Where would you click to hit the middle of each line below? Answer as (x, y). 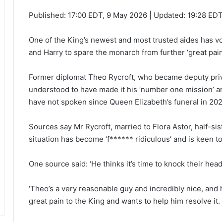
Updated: (169, 15)
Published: (47, 15)
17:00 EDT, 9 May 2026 (109, 15)
